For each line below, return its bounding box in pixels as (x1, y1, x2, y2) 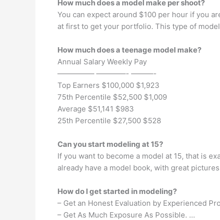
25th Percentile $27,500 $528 (57, 116, 161, 125)
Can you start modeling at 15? (57, 139, 163, 149)
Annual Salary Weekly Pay (57, 57, 147, 66)
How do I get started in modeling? (57, 187, 177, 196)
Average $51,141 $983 (57, 104, 134, 113)
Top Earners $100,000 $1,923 (57, 81, 160, 90)
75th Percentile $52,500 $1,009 (57, 92, 167, 102)
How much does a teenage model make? (57, 45, 201, 55)
